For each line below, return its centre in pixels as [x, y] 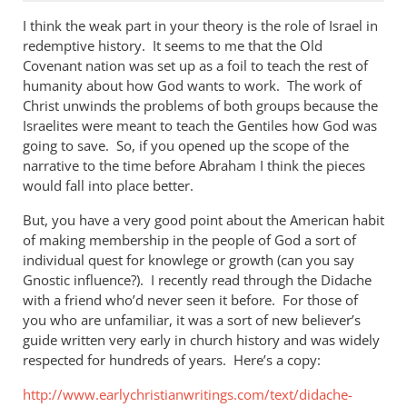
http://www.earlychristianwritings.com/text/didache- [188, 394]
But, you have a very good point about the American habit [203, 220]
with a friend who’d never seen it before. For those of [190, 300]
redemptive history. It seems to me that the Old [173, 45]
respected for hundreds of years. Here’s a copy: [172, 360]
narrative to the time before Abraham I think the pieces [194, 165]
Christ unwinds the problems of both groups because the [200, 105]
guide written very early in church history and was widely [201, 340]
